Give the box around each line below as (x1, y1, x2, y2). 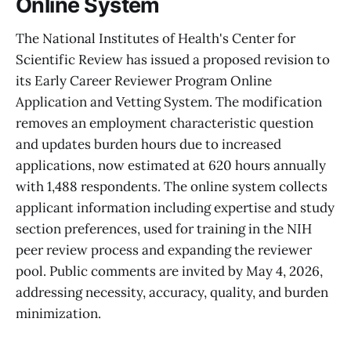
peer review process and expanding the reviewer (16, 241, 312, 259)
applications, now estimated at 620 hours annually (16, 156, 326, 174)
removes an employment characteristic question (16, 114, 313, 132)
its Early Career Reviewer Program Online (16, 71, 272, 89)
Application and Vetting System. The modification (16, 92, 322, 110)
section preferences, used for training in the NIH (16, 219, 312, 237)
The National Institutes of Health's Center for (16, 29, 295, 47)
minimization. (16, 304, 101, 322)
